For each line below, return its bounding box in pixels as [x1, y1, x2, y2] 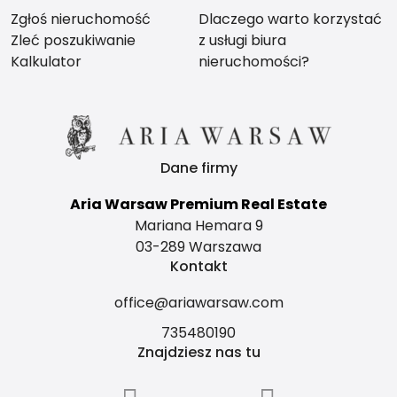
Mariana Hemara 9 [134, 215, 263, 236]
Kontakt [169, 256, 228, 276]
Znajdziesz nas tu [136, 342, 261, 362]
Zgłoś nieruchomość [11, 9, 151, 29]
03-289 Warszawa [136, 237, 261, 257]
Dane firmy [160, 158, 237, 178]
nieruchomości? [198, 51, 309, 72]
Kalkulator [11, 51, 82, 72]
